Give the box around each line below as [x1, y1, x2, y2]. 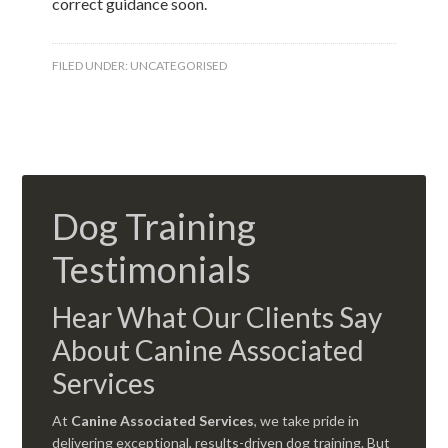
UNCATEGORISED [130, 58, 228, 73]
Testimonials [52, 247, 252, 291]
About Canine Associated [52, 333, 365, 367]
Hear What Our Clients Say [52, 300, 383, 334]
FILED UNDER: [52, 58, 131, 73]
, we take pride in [254, 412, 360, 429]
